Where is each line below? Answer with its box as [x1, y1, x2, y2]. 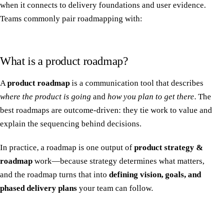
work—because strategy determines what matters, [32, 156, 204, 166]
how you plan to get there [108, 92, 194, 101]
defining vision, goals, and [109, 170, 201, 179]
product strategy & [134, 142, 203, 152]
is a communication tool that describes [70, 78, 203, 88]
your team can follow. [77, 183, 153, 193]
